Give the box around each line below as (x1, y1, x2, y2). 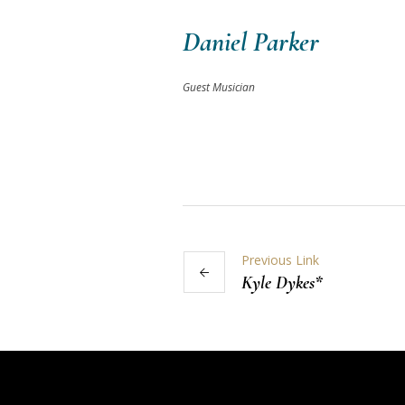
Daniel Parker (183, 25, 319, 59)
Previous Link (241, 251, 319, 268)
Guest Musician (182, 79, 255, 95)
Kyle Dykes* (241, 272, 323, 294)
